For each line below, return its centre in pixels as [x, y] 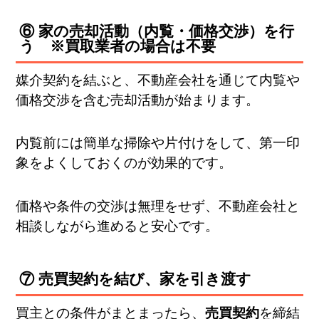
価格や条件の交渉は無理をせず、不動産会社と [158, 206]
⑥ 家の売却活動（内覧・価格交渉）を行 [157, 31]
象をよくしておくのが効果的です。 [124, 163]
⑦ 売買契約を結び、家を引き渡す [136, 279]
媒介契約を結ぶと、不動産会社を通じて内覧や [158, 80]
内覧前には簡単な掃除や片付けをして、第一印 [158, 143]
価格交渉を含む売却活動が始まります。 [138, 100]
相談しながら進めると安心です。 [117, 226]
